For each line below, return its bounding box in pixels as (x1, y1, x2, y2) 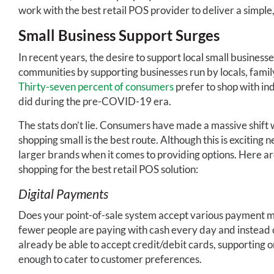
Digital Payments (18, 185, 108, 201)
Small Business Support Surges (18, 26, 220, 44)
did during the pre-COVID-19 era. (18, 94, 171, 108)
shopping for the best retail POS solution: (18, 162, 198, 176)
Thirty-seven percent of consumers (18, 80, 174, 93)
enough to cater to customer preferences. (18, 252, 202, 265)
